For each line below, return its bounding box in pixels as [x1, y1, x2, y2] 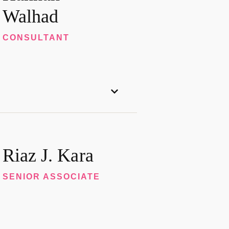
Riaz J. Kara [2, 145, 94, 166]
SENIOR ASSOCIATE [2, 172, 100, 181]
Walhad [2, 6, 59, 27]
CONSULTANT [2, 33, 70, 42]
